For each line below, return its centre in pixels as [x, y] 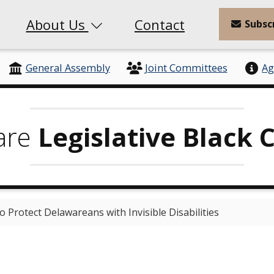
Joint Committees [186, 68]
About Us [57, 24]
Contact [160, 24]
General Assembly [68, 68]
